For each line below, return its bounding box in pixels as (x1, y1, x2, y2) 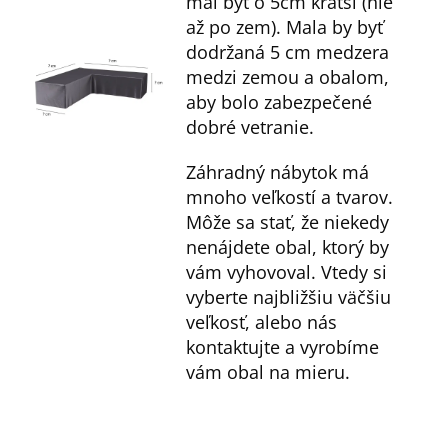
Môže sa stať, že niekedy (186, 210, 390, 235)
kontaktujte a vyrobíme (186, 335, 380, 360)
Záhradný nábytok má (186, 160, 370, 185)
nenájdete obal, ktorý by (186, 235, 390, 260)
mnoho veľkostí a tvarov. (186, 185, 394, 210)
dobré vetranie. (186, 115, 315, 140)
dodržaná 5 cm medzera (186, 40, 390, 65)
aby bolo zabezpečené (186, 90, 373, 115)
